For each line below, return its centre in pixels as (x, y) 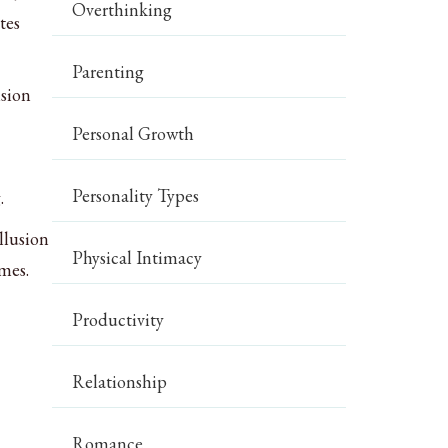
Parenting (108, 71)
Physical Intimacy (137, 257)
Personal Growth (133, 133)
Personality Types (136, 195)
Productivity (118, 319)
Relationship (120, 381)
